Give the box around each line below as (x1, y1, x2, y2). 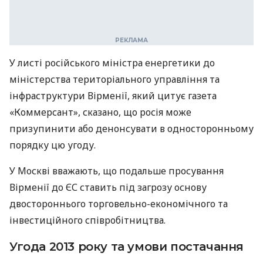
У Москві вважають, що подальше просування (9, 164, 224, 177)
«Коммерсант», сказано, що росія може (9, 106, 191, 119)
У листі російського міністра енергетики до (9, 56, 215, 69)
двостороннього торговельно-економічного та (9, 197, 228, 210)
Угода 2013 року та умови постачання (9, 240, 244, 254)
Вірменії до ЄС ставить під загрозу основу (9, 181, 207, 194)
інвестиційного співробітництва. (9, 214, 166, 227)
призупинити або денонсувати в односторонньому (9, 122, 254, 135)
